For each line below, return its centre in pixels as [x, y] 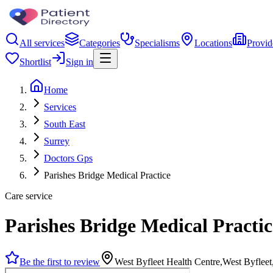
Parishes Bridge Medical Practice [107, 175]
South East [65, 124]
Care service [29, 196]
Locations [213, 43]
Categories [100, 43]
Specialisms [157, 43]
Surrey [57, 141]
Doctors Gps [68, 158]
